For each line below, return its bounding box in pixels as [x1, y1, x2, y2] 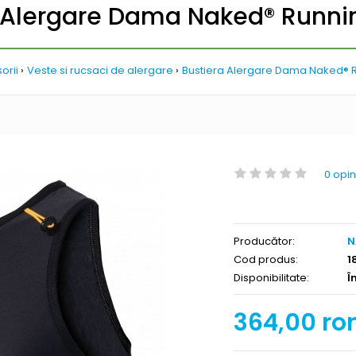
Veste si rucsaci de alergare [26, 62, 173, 78]
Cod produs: [234, 251, 298, 267]
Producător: [234, 233, 295, 249]
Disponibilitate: [234, 269, 309, 285]
